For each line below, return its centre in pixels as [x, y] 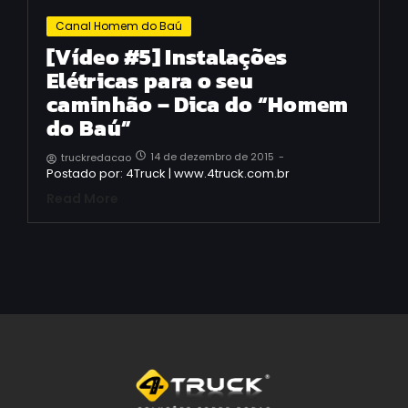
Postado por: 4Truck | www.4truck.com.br [168, 174]
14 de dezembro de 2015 [212, 157]
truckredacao [96, 158]
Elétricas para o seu [150, 81]
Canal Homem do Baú [119, 26]
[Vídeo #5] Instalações [167, 57]
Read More [82, 199]
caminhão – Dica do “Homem [198, 105]
